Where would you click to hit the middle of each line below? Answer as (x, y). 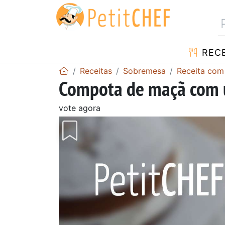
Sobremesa (144, 71)
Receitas (96, 71)
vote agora (80, 108)
